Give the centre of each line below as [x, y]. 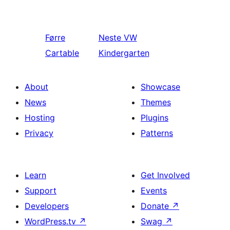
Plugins [155, 118]
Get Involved [165, 175]
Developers [47, 206]
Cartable [62, 53]
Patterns [157, 133]
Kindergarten [124, 53]
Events [154, 190]
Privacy [39, 133]
